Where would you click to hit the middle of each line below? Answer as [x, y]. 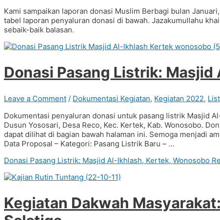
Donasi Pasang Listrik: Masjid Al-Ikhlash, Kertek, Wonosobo [107, 161]
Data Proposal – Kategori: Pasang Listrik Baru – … [89, 144]
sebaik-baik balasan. [39, 30]
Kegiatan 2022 [179, 99]
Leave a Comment [35, 99]
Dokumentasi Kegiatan [111, 99]
